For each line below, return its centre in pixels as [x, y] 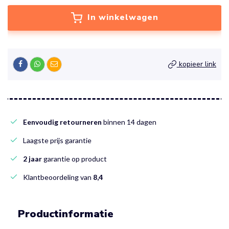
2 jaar [32, 158]
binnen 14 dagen [129, 122]
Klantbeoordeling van [58, 177]
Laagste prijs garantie [57, 140]
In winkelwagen [123, 17]
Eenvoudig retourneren [62, 122]
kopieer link [196, 64]
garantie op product [74, 158]
